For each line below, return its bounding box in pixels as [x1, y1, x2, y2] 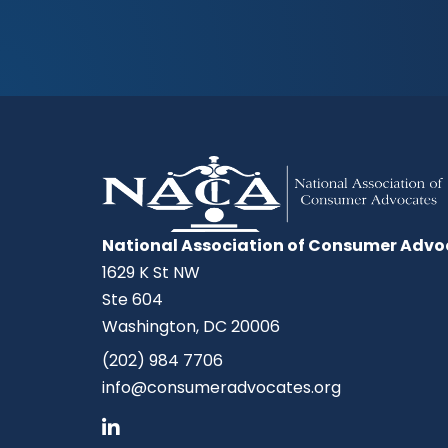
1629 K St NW [102, 260, 200, 284]
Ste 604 [102, 287, 163, 311]
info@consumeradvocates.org [102, 375, 341, 399]
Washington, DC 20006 [102, 314, 280, 338]
